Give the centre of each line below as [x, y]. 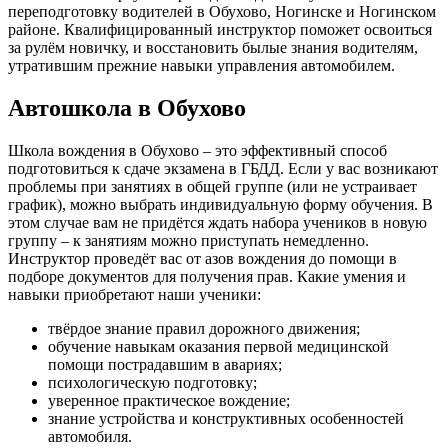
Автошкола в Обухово [127, 107]
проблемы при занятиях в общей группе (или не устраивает [212, 186]
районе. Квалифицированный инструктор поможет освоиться [220, 29]
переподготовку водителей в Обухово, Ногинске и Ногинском [222, 11]
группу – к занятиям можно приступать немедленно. [188, 240]
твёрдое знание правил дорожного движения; [204, 328]
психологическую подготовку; [152, 382]
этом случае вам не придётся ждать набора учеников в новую [217, 222]
